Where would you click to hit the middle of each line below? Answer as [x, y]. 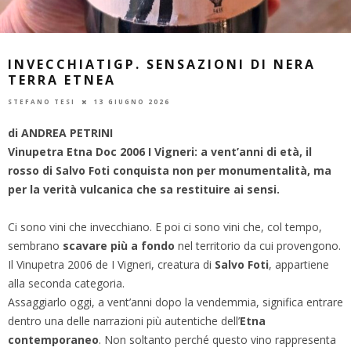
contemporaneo [53, 339]
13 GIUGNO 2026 [132, 101]
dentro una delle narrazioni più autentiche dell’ [124, 320]
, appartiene [299, 264]
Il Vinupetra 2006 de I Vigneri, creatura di [111, 264]
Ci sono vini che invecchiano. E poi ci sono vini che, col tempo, [165, 226]
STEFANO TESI [42, 101]
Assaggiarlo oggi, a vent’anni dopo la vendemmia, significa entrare [175, 302]
